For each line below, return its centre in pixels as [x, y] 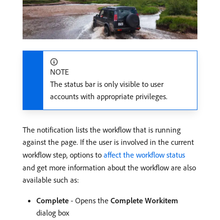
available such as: [51, 180]
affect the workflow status [144, 155]
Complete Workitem [144, 201]
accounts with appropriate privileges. [109, 96]
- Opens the [90, 201]
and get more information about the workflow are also [109, 168]
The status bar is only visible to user [107, 84]
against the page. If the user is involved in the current [108, 142]
